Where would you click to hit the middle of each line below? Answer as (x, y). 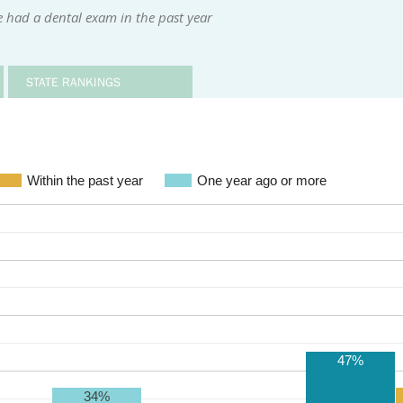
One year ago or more (261, 180)
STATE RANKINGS (73, 82)
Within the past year (85, 180)
